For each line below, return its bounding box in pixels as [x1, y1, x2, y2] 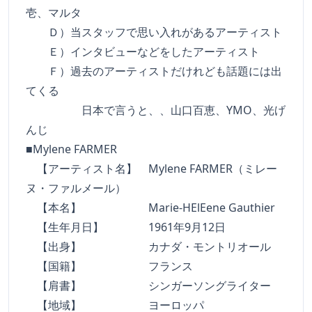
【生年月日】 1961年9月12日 [26, 219, 226, 235]
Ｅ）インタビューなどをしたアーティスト [26, 44, 260, 59]
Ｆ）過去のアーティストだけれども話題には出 [26, 63, 282, 79]
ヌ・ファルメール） [26, 180, 126, 196]
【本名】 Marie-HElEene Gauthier [26, 200, 275, 215]
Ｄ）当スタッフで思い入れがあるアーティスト [26, 24, 282, 40]
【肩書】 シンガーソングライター [26, 278, 271, 293]
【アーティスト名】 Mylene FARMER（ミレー [26, 161, 277, 176]
